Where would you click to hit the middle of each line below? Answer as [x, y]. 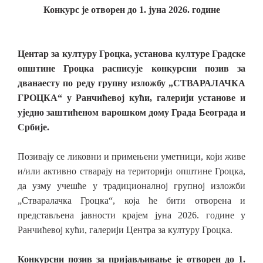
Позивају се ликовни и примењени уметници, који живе [131, 156]
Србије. [33, 127]
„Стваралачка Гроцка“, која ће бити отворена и [131, 200]
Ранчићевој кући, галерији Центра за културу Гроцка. [125, 230]
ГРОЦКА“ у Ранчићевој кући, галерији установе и [131, 98]
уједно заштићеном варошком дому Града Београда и [131, 112]
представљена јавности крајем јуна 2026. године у [131, 215]
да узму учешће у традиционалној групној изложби [131, 186]
